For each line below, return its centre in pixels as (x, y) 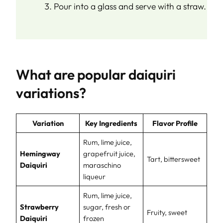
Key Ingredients (111, 123)
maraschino (102, 165)
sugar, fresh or (107, 207)
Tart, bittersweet (174, 159)
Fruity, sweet (167, 212)
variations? (51, 93)
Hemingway (40, 153)
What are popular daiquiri (96, 74)
